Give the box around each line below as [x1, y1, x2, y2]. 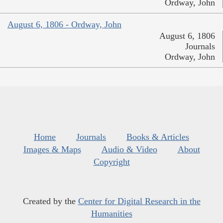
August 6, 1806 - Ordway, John [7, 19, 121, 30]
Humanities [91, 209, 132, 219]
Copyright [93, 157, 130, 167]
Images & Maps [23, 144, 81, 155]
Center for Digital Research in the [78, 196, 201, 207]
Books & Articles [126, 132, 189, 142]
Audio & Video [101, 144, 157, 155]
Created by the [22, 196, 78, 207]
